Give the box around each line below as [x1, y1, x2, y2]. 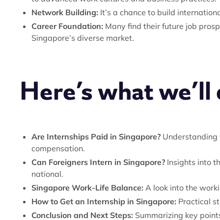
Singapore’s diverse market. [31, 33, 134, 43]
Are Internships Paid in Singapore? [31, 132, 161, 141]
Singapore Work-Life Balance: [31, 183, 143, 192]
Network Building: [31, 7, 98, 17]
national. [31, 169, 63, 179]
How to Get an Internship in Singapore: [31, 196, 176, 206]
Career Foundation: [31, 21, 103, 31]
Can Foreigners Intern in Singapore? [31, 157, 165, 167]
